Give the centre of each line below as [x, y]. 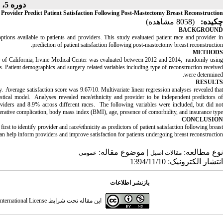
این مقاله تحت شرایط [74, 201]
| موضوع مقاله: [123, 152]
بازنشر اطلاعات [130, 183]
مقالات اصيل [166, 153]
